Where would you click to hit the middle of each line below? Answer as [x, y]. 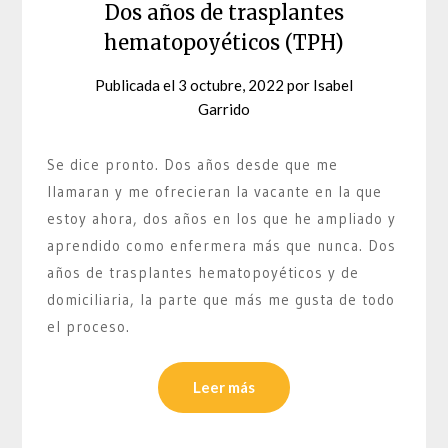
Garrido [224, 108]
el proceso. [89, 326]
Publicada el [136, 84]
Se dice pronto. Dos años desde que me [193, 164]
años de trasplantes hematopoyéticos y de [203, 272]
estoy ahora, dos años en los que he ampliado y [222, 218]
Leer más [224, 387]
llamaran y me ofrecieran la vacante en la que [215, 191]
